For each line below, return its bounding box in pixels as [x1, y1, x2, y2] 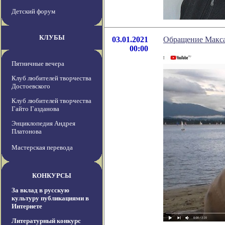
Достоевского [12, 82, 50, 90]
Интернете [12, 202, 42, 210]
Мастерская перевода [12, 144, 73, 152]
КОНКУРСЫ [32, 172, 71, 180]
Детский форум [12, 8, 55, 16]
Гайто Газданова [12, 105, 59, 113]
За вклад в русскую [12, 186, 69, 194]
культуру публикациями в [12, 194, 89, 202]
